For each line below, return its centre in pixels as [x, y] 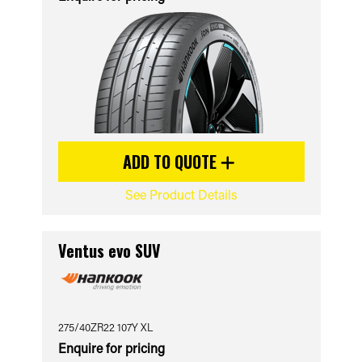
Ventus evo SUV [109, 250]
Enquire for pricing [111, 348]
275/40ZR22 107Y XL [105, 327]
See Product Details [181, 194]
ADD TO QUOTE [172, 162]
